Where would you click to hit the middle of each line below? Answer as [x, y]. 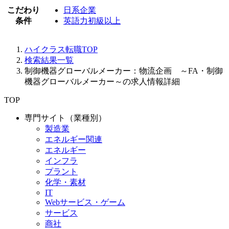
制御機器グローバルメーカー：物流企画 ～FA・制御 [124, 71]
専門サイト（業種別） [65, 118]
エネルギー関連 [74, 140]
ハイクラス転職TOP [61, 50]
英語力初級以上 [92, 21]
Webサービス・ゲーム [85, 202]
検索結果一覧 [49, 60]
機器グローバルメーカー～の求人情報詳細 [102, 82]
